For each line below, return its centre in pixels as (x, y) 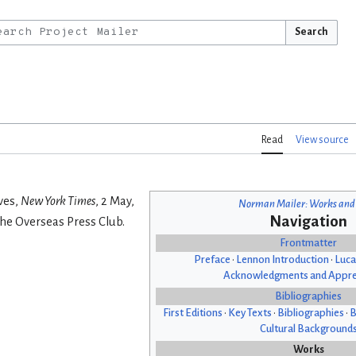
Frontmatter (308, 243)
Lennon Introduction (282, 260)
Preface (212, 260)
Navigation (308, 222)
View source (322, 140)
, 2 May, (115, 201)
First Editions (192, 313)
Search (311, 32)
